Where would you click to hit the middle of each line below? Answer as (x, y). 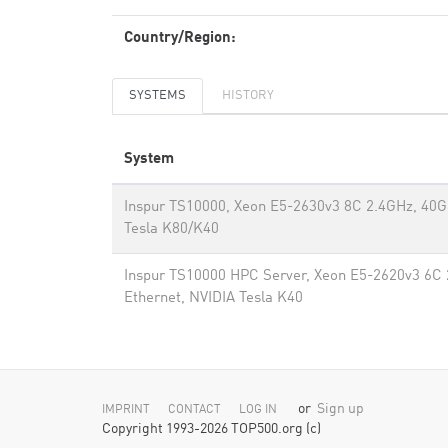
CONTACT (194, 410)
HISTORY (248, 95)
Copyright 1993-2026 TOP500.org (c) (211, 429)
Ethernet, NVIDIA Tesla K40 (213, 298)
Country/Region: (180, 38)
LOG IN (258, 410)
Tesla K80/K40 (171, 229)
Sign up (340, 409)
